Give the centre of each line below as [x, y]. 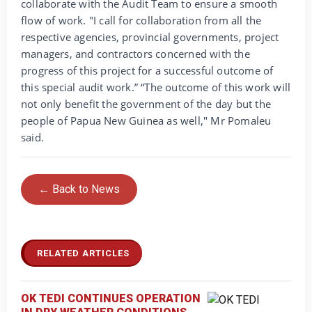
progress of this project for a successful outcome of [147, 70]
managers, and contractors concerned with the [135, 53]
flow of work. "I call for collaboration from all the [141, 20]
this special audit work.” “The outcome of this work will [156, 87]
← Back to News [79, 189]
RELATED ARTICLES [83, 253]
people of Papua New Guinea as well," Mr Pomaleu [146, 120]
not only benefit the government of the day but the [146, 103]
